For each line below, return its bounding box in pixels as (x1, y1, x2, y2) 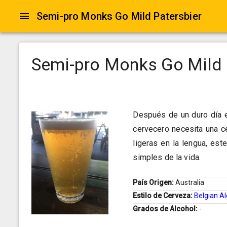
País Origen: (133, 178, 176, 187)
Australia (175, 178, 205, 187)
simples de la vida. (133, 153, 201, 163)
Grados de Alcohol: (133, 205, 200, 213)
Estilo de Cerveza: (133, 192, 195, 200)
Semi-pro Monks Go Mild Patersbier (36, 10, 202, 22)
